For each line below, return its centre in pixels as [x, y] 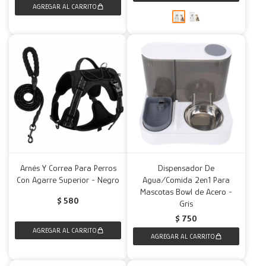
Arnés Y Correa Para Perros [68, 168]
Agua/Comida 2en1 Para [186, 180]
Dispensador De [186, 168]
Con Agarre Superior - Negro [68, 180]
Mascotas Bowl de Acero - [186, 191]
